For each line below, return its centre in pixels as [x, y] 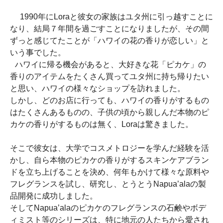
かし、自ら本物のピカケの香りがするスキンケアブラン [110, 160]
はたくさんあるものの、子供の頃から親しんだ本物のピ [110, 112]
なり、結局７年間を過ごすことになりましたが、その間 [110, 29]
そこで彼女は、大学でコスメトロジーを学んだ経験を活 [110, 148]
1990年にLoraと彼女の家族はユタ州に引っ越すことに [111, 17]
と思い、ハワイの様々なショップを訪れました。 [100, 89]
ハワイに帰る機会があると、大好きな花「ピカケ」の [108, 65]
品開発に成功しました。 [56, 196]
